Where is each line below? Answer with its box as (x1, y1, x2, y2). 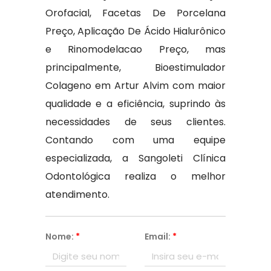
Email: (144, 230, 172, 243)
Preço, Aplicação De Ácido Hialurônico (45, 24, 226, 38)
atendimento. (45, 188, 109, 201)
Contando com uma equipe (45, 133, 226, 147)
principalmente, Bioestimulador (45, 60, 226, 74)
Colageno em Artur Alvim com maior (45, 79, 226, 93)
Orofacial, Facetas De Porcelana (45, 6, 226, 20)
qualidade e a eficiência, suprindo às (45, 97, 226, 111)
